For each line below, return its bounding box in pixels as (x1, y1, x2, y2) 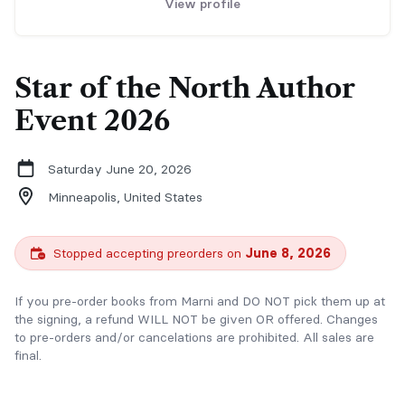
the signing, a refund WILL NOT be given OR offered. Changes (14, 311, 378, 327)
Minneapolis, (48, 188, 124, 205)
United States (124, 188, 202, 205)
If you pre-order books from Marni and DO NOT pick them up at (14, 293, 385, 309)
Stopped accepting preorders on (49, 245, 245, 261)
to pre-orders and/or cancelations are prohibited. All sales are (14, 329, 374, 345)
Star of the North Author (14, 71, 355, 105)
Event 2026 (14, 104, 170, 137)
